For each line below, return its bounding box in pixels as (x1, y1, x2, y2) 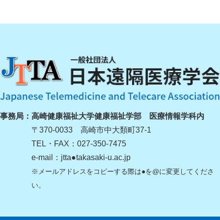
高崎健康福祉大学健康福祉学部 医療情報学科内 (31, 111, 204, 120)
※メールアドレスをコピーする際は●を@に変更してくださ (31, 167, 214, 175)
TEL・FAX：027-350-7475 (31, 139, 126, 148)
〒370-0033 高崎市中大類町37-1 (31, 125, 151, 134)
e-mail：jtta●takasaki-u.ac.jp (31, 153, 131, 162)
